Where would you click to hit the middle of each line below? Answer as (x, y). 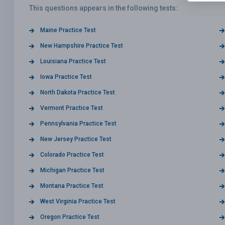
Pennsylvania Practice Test (78, 123)
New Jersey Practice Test (76, 139)
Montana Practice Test (72, 186)
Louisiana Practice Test (73, 61)
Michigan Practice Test (72, 170)
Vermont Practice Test (72, 108)
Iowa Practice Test (66, 77)
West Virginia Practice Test (78, 201)
